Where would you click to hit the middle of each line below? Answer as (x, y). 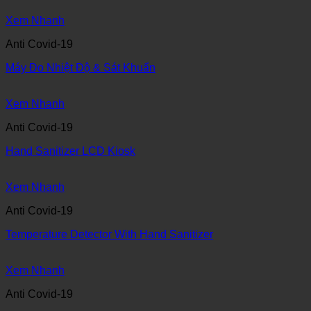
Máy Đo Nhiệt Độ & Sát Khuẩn (81, 68)
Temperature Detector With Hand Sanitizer (109, 234)
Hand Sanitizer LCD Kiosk (70, 151)
